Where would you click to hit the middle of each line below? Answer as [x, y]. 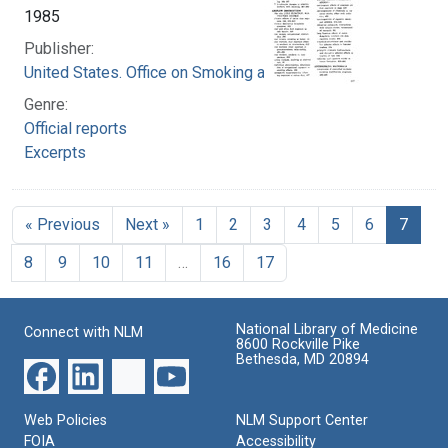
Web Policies [65, 420]
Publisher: [59, 48]
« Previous [62, 224]
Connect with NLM [83, 332]
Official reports [75, 128]
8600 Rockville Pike [298, 344]
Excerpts [55, 152]
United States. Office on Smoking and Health [177, 72]
